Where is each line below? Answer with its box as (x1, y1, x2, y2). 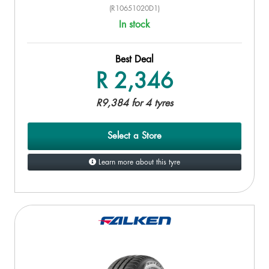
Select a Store (107, 131, 162, 141)
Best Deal (115, 54, 154, 64)
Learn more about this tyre (96, 158, 180, 166)
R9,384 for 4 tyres (96, 98, 173, 108)
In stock (119, 19, 150, 29)
